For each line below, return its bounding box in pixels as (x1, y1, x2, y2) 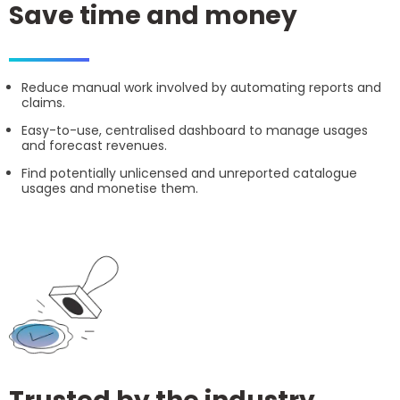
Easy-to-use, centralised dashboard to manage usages (21, 121, 368, 139)
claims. (21, 93, 65, 112)
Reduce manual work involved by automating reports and (21, 78, 381, 96)
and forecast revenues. (21, 136, 167, 154)
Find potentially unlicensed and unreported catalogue (21, 163, 357, 182)
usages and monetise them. (21, 179, 198, 197)
